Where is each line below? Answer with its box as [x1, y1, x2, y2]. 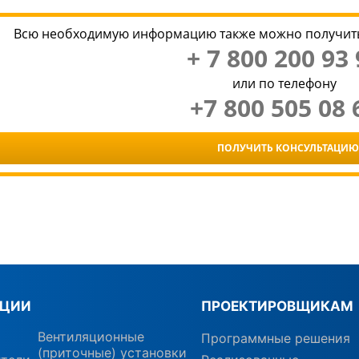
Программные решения [201, 330, 351, 346]
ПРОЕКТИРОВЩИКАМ [201, 298, 354, 314]
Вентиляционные [37, 329, 144, 345]
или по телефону [232, 75, 337, 92]
